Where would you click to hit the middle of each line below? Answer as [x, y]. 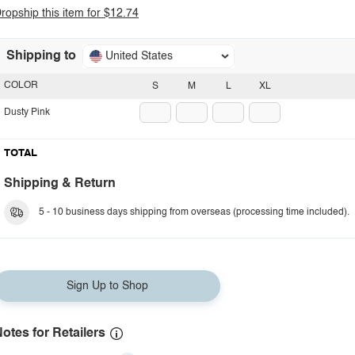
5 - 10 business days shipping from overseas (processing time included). [194, 212]
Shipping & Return [60, 184]
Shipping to [41, 56]
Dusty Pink [27, 113]
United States [139, 56]
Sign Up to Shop [107, 286]
